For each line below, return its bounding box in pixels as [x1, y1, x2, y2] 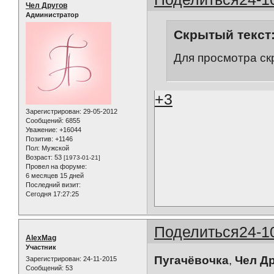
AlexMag [26, 233, 56, 242]
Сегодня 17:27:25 [26, 190, 79, 198]
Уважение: [26, 125, 57, 133]
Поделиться [154, 223, 240, 240]
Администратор [26, 10, 79, 18]
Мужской [40, 144, 69, 152]
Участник [26, 243, 56, 251]
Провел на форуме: [26, 162, 87, 170]
